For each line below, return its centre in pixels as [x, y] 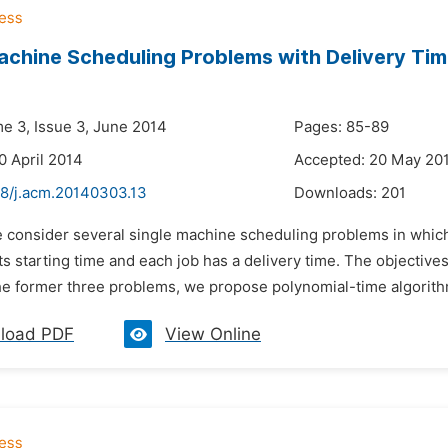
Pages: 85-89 [341, 127]
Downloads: [337, 193]
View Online [213, 334]
